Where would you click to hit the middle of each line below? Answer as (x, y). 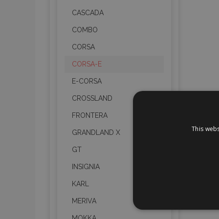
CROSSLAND (92, 98)
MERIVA (84, 201)
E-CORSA (87, 81)
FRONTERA (90, 115)
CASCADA (88, 13)
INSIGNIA (86, 167)
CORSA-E (87, 64)
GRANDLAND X (96, 132)
